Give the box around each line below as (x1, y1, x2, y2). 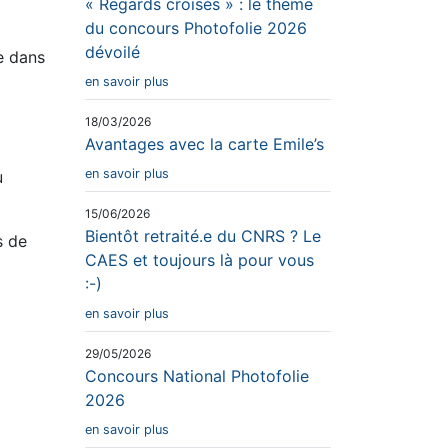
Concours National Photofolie (85, 365, 309, 386)
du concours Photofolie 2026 (85, 17, 307, 38)
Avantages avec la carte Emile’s (85, 133, 324, 154)
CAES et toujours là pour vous (85, 249, 314, 270)
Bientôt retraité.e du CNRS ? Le (85, 225, 321, 246)
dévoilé (85, 41, 140, 62)
